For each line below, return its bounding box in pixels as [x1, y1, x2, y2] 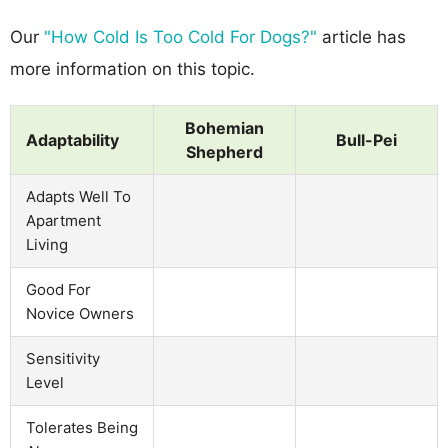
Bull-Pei [336, 129, 397, 150]
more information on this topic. [10, 58, 255, 79]
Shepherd [186, 141, 263, 162]
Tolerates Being [26, 417, 138, 437]
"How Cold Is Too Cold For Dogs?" [44, 26, 317, 47]
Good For [26, 279, 91, 299]
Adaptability [26, 129, 119, 150]
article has [317, 26, 406, 47]
